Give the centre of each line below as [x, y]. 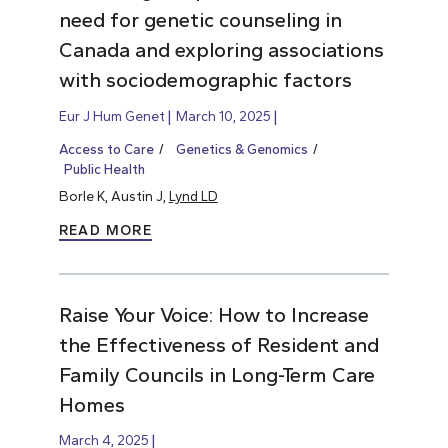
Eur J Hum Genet [111, 115]
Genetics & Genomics [241, 149]
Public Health [104, 169]
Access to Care [106, 149]
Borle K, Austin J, [113, 196]
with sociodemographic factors [205, 80]
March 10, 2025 [223, 115]
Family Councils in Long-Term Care [216, 375]
